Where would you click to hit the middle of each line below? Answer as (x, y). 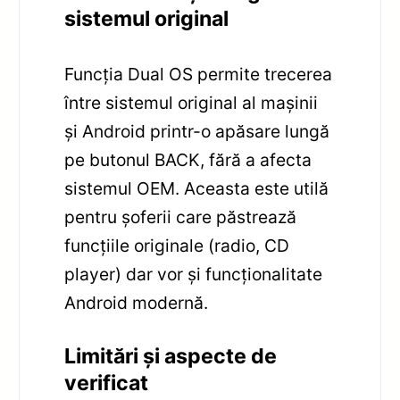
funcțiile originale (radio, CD (177, 246)
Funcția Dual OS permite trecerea (199, 75)
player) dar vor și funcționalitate (194, 275)
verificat (107, 383)
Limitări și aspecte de (171, 357)
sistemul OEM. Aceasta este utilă (197, 189)
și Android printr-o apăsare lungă (197, 132)
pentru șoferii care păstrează (181, 217)
